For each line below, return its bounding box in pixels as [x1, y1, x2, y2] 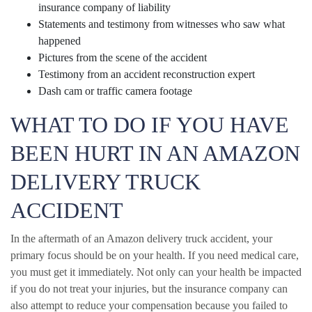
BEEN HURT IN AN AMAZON [10, 140, 300, 166]
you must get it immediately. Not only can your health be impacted [10, 265, 302, 278]
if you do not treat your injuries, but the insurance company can [10, 282, 288, 295]
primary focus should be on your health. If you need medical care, [10, 249, 299, 261]
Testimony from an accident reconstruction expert [38, 68, 255, 80]
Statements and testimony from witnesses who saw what [38, 17, 285, 30]
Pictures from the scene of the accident [38, 51, 207, 63]
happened [38, 34, 81, 47]
